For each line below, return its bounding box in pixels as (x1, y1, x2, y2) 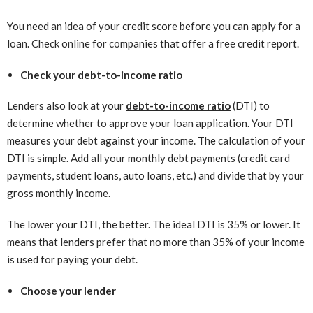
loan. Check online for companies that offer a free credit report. (7, 36, 299, 50)
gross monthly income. (7, 186, 110, 199)
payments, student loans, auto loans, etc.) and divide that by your (7, 168, 304, 182)
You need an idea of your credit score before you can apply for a (7, 19, 300, 32)
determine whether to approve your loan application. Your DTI (7, 116, 293, 129)
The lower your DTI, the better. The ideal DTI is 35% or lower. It (7, 217, 300, 231)
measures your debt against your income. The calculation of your (7, 133, 305, 147)
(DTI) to (231, 99, 270, 112)
